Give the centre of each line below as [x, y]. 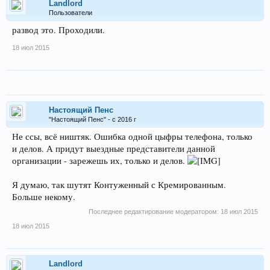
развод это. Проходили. [58, 30]
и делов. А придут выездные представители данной [114, 149]
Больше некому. [44, 197]
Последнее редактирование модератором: [155, 212]
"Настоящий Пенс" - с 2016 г [93, 119]
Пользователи [71, 13]
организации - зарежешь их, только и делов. [100, 161]
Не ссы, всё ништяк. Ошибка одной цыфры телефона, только [132, 137]
